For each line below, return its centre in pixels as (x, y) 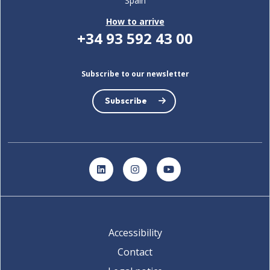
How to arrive (135, 21)
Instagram (158, 173)
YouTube (189, 173)
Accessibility (135, 232)
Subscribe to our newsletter (135, 74)
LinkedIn (120, 173)
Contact (135, 252)
